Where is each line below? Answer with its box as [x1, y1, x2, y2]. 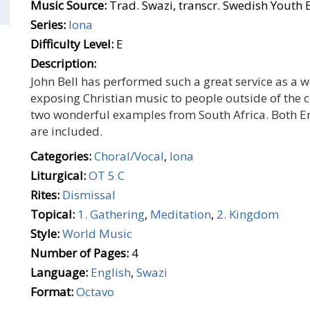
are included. [30, 123, 102, 139]
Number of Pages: [30, 245, 129, 261]
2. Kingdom [217, 206, 279, 222]
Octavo [76, 284, 114, 300]
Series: [30, 17, 66, 33]
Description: [30, 55, 96, 71]
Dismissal [62, 187, 116, 203]
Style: [30, 226, 60, 241]
